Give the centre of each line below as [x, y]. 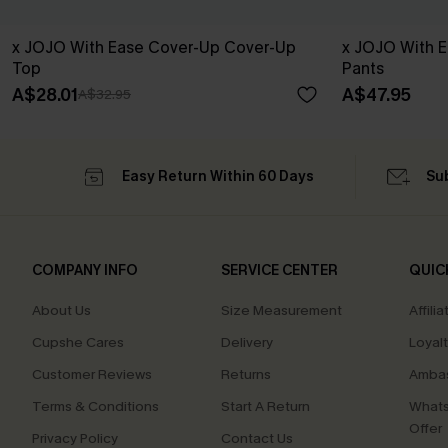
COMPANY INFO [85, 270]
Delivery [246, 342]
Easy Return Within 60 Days [217, 176]
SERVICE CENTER [279, 270]
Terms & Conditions [95, 406]
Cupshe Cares [78, 342]
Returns [245, 374]
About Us [61, 310]
